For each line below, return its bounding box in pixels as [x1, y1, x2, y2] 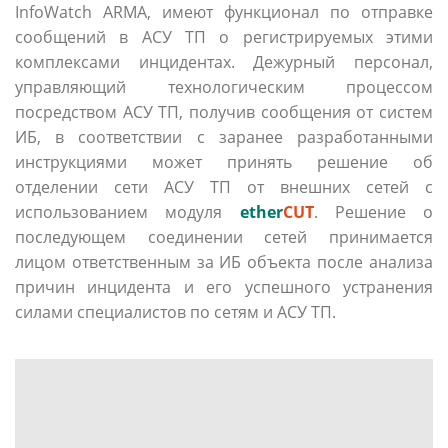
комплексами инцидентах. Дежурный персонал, [15, 50, 433, 73]
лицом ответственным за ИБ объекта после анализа [15, 250, 433, 273]
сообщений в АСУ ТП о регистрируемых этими [15, 25, 433, 48]
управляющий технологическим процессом [15, 75, 433, 98]
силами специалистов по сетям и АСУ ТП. [15, 300, 336, 323]
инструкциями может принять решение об [15, 150, 433, 173]
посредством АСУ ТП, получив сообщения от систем [15, 100, 433, 123]
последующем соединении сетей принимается [15, 225, 433, 248]
